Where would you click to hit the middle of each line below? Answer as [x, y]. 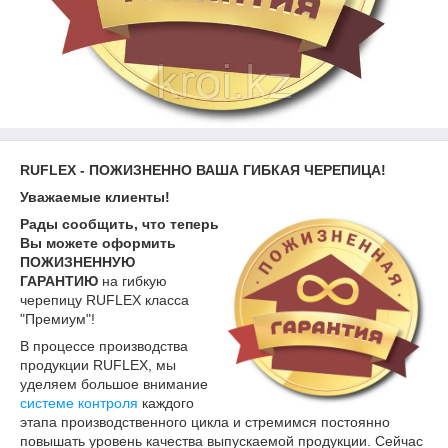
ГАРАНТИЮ [61, 281]
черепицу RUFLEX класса [104, 300]
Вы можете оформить [98, 243]
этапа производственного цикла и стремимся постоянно [205, 422]
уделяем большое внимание [114, 384]
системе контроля [79, 403]
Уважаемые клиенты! [97, 197]
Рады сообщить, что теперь [119, 224]
